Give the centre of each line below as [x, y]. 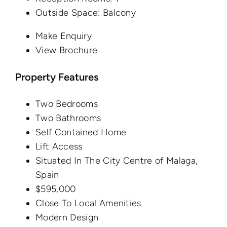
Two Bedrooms [67, 104]
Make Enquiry [64, 36]
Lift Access [59, 146]
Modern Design [67, 217]
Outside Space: [68, 12]
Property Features [57, 77]
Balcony [118, 12]
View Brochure [67, 50]
